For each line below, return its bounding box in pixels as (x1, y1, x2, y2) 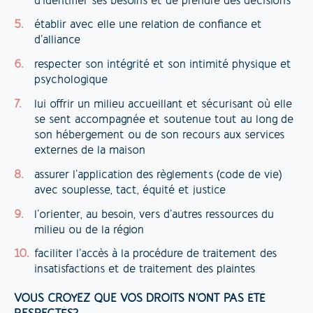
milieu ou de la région (34, 224, 144, 236)
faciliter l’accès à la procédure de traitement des (34, 249, 277, 261)
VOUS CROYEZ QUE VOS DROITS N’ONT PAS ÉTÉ (14, 293, 265, 305)
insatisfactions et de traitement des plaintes (34, 264, 259, 276)
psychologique (34, 75, 108, 87)
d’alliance (34, 35, 80, 47)
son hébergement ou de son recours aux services (34, 129, 284, 141)
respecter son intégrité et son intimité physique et (34, 59, 291, 71)
